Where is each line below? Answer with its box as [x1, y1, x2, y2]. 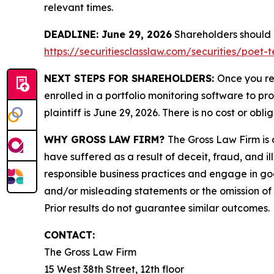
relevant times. [44, 1, 113, 14]
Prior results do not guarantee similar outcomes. [44, 202, 270, 215]
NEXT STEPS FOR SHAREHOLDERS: [44, 72, 217, 85]
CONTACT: [44, 229, 95, 242]
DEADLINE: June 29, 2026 [44, 28, 172, 41]
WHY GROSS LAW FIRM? [44, 133, 168, 146]
